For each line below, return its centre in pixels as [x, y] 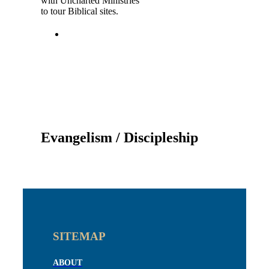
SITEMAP [79, 236]
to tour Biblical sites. [80, 11]
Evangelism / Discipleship [119, 137]
